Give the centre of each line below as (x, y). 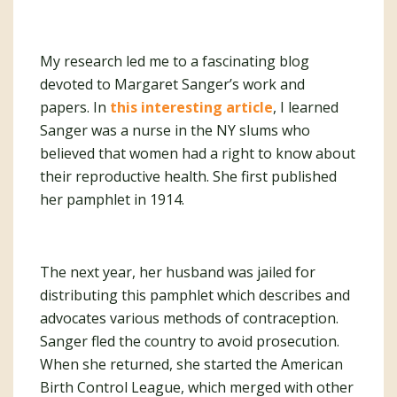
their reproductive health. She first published (188, 176)
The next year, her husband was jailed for (178, 272)
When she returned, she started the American (191, 364)
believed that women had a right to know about (198, 153)
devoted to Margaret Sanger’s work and (172, 84)
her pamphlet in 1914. (112, 199)
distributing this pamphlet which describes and (195, 295)
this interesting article (191, 107)
